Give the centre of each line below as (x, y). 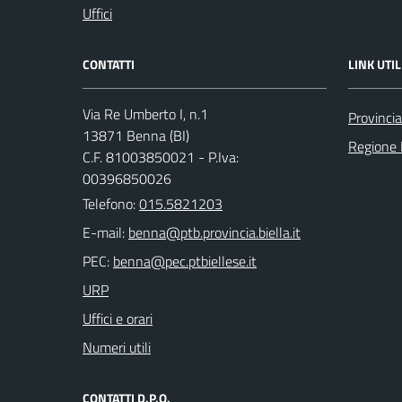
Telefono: (111, 204)
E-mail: (104, 232)
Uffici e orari (118, 319)
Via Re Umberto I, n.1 (145, 114)
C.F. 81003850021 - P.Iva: (161, 157)
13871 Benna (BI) (136, 135)
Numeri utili (117, 347)
